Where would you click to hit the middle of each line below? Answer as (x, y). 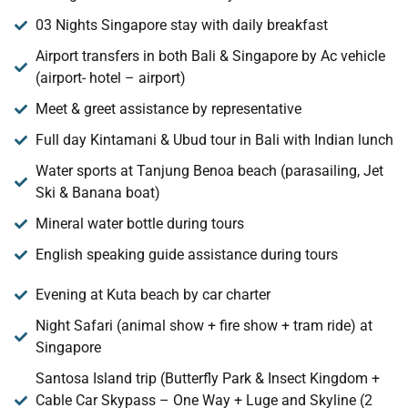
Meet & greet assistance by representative (168, 109)
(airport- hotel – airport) (110, 78)
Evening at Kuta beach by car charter (153, 295)
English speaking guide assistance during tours (186, 255)
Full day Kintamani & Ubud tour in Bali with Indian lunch (214, 140)
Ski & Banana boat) (97, 193)
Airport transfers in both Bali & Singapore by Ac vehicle (210, 56)
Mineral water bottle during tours (139, 224)
